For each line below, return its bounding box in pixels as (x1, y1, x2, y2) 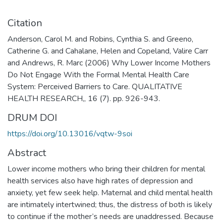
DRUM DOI (7, 111, 57, 124)
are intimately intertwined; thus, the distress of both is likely (7, 199, 212, 210)
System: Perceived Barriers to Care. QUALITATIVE (7, 81, 182, 92)
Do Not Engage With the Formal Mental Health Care (7, 69, 189, 80)
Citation (7, 16, 42, 30)
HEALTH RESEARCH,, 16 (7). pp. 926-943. (7, 93, 160, 104)
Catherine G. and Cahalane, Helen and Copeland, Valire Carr (7, 45, 208, 56)
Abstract (7, 146, 46, 160)
